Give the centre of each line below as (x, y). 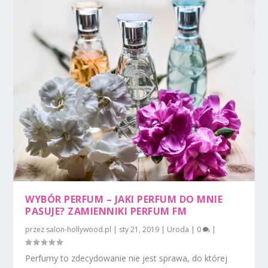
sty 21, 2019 (139, 229)
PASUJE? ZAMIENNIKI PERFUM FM (106, 211)
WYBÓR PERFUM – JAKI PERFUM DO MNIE (124, 199)
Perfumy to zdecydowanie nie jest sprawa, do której (127, 258)
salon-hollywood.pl (79, 229)
